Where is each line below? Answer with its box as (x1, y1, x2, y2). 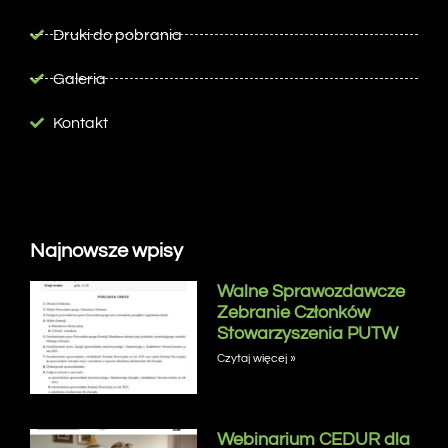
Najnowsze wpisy (30, 240, 183, 261)
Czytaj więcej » (216, 351, 296, 365)
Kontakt (52, 114, 108, 131)
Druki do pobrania (52, 26, 182, 43)
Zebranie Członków (216, 302, 370, 322)
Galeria (52, 70, 106, 87)
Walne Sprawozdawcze (216, 281, 405, 301)
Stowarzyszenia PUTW (216, 323, 398, 343)
